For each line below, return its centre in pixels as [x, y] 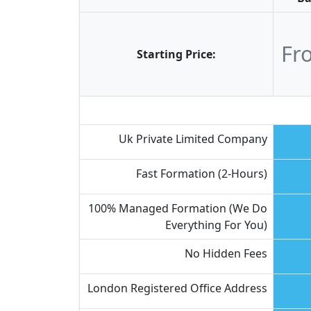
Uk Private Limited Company [193, 139]
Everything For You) [216, 225]
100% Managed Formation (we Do [178, 208]
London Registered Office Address [177, 288]
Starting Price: [176, 54]
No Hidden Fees [226, 253]
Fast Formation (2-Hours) [202, 174]
